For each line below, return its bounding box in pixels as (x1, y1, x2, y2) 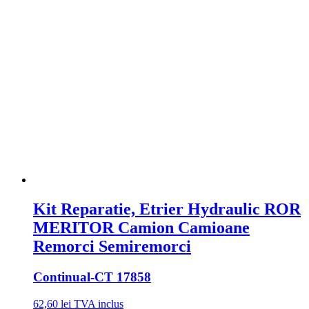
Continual (33, 269, 90, 284)
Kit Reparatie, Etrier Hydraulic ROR (33, 199, 301, 218)
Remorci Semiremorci (33, 237, 191, 255)
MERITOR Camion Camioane (33, 218, 250, 237)
